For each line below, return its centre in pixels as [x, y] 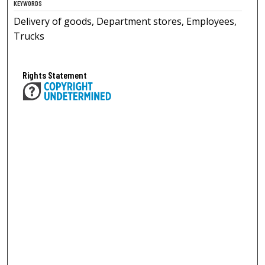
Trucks [29, 36]
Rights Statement [55, 75]
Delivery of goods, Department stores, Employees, [125, 21]
